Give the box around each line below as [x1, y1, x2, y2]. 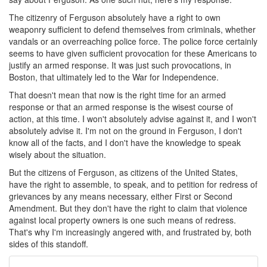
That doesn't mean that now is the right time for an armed [9, 89, 226, 101]
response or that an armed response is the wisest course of [9, 101, 233, 113]
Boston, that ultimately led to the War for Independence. [9, 71, 219, 83]
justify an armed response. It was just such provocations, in [9, 59, 231, 71]
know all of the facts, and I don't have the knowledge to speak [9, 136, 241, 148]
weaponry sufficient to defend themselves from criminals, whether [9, 23, 256, 35]
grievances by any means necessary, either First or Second [9, 190, 232, 202]
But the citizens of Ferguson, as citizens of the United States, [9, 166, 238, 178]
